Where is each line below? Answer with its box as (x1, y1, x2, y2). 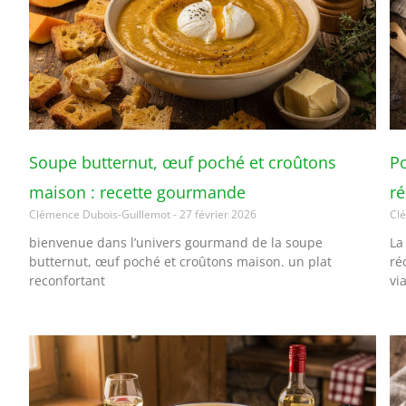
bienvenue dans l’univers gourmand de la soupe (29, 233, 323, 251)
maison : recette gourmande (29, 180, 246, 203)
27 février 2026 (177, 206, 256, 222)
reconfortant (29, 271, 105, 289)
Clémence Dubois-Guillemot (29, 206, 173, 222)
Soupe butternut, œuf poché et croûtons (29, 150, 336, 173)
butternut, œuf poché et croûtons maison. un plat (29, 252, 332, 270)
